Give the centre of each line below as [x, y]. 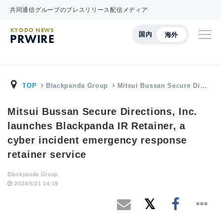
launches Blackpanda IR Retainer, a [96, 126]
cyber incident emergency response [97, 140]
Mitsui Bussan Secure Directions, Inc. [102, 111]
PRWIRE [32, 39]
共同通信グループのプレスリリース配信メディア [79, 10]
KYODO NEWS [32, 30]
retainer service [47, 154]
